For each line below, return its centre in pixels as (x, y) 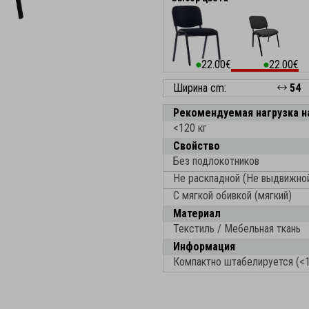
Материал (197, 213)
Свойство (197, 146)
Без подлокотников (216, 161)
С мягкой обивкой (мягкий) (232, 196)
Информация (204, 247)
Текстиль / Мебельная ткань (237, 229)
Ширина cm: (200, 88)
